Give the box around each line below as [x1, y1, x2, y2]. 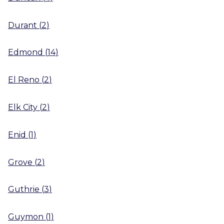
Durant [8, 20, 37, 30]
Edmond [8, 47, 43, 57]
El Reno [8, 74, 39, 84]
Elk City [8, 102, 37, 112]
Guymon [8, 211, 43, 221]
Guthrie [8, 184, 39, 194]
